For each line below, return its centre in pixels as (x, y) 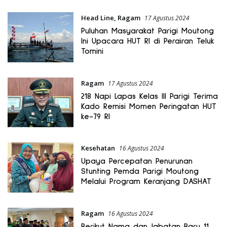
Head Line (97, 18)
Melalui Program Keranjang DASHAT (146, 182)
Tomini (92, 51)
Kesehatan (98, 148)
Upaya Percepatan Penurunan (137, 161)
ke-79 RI (95, 116)
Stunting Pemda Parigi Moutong (140, 172)
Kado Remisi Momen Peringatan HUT (148, 106)
